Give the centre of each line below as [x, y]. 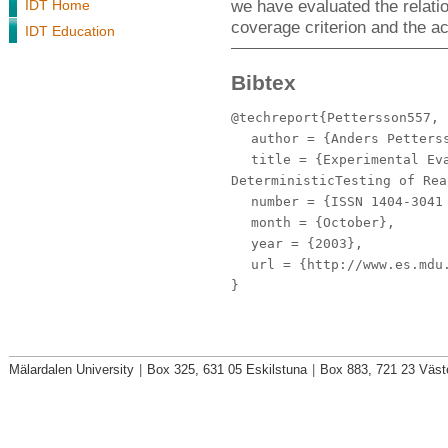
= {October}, [343, 222]
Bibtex [263, 83]
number [275, 201]
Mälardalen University [71, 369]
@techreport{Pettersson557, [335, 117]
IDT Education [70, 31]
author [275, 138]
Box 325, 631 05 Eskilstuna [227, 369]
